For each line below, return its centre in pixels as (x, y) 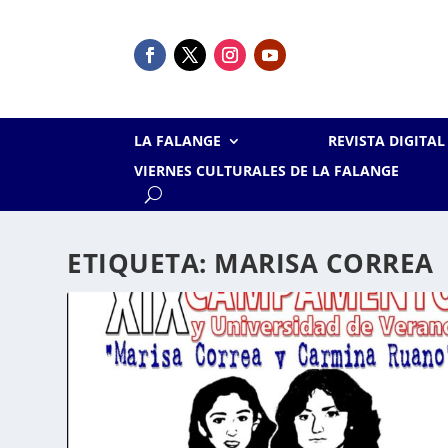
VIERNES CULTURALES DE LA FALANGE (267, 170)
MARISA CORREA (324, 263)
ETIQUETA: (141, 263)
